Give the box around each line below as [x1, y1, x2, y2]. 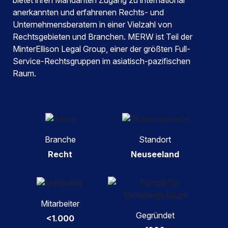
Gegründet [135, 210, 175, 220]
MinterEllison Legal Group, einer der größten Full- [13, 44, 190, 54]
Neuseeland [131, 149, 180, 159]
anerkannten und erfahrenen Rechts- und [13, 7, 164, 17]
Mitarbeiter [41, 198, 80, 209]
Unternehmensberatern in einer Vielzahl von [13, 19, 172, 30]
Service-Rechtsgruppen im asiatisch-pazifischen [13, 56, 190, 66]
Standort [139, 134, 172, 145]
